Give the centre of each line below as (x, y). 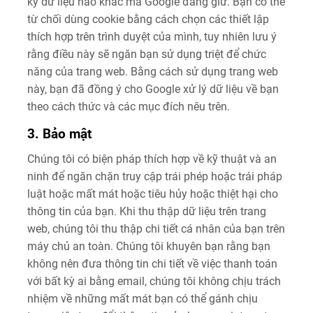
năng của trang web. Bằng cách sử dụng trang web (153, 71)
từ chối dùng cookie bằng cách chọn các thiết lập (148, 19)
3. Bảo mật (59, 134)
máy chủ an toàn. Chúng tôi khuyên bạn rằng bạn (149, 246)
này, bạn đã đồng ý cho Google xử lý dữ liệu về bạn (153, 89)
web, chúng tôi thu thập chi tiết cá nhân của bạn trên (156, 228)
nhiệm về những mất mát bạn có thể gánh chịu (143, 298)
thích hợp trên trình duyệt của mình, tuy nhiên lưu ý (152, 36)
